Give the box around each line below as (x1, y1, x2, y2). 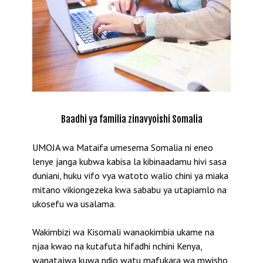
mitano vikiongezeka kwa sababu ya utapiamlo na (32, 184, 227, 196)
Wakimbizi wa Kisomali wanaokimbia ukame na (32, 226, 214, 238)
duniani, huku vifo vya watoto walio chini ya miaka (32, 170, 228, 182)
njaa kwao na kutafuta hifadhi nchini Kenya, (32, 240, 202, 252)
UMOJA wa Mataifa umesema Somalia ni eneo (32, 141, 213, 154)
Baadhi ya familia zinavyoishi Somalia (60, 113, 203, 126)
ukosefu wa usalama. (32, 198, 116, 210)
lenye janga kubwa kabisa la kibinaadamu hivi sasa (32, 156, 227, 168)
